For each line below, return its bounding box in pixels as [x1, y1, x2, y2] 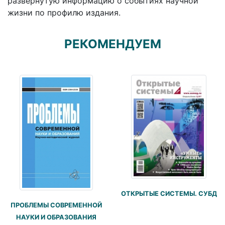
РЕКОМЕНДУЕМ [64, 36, 161, 51]
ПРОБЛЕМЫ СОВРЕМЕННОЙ [11, 201, 102, 209]
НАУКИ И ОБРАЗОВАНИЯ [16, 213, 96, 221]
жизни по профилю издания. [8, 7, 121, 18]
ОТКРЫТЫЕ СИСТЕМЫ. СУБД [121, 190, 217, 198]
